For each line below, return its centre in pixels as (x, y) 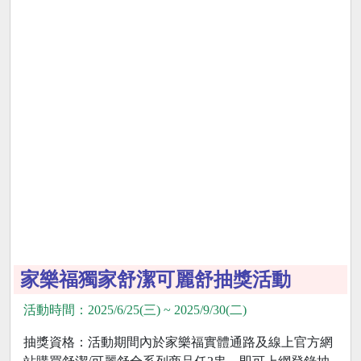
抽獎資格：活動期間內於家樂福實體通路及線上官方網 (178, 342)
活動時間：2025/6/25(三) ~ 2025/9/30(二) (135, 310)
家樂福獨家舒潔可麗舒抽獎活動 (156, 280)
